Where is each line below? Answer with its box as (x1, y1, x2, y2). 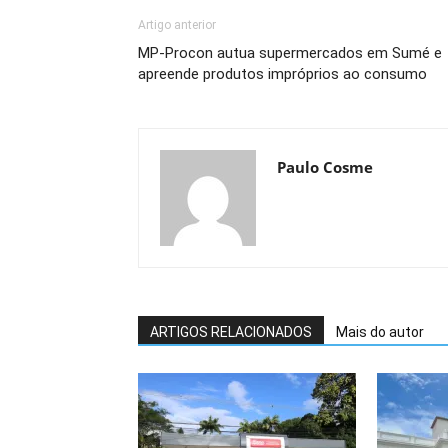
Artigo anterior (138, 18, 216, 32)
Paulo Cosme (277, 157, 373, 177)
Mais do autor (336, 324, 424, 340)
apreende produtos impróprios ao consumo (138, 65, 427, 83)
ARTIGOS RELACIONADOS (150, 324, 312, 340)
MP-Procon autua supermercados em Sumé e (138, 44, 442, 62)
